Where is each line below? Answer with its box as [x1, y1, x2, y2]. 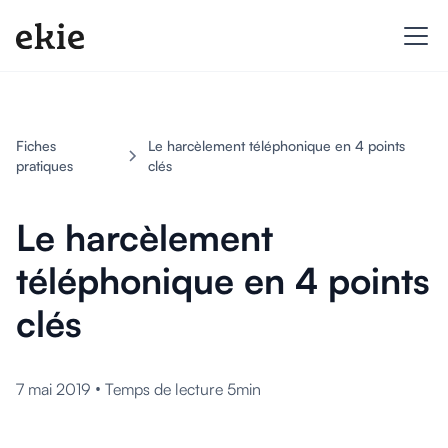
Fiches [16, 137, 56, 154]
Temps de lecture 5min [105, 379, 261, 399]
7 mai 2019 [16, 379, 91, 399]
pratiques [16, 157, 73, 174]
